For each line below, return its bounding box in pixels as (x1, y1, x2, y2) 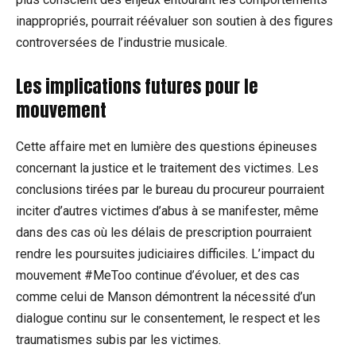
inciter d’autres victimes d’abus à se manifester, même (16, 203, 319, 219)
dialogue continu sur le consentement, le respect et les (16, 311, 320, 327)
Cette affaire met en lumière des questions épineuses (16, 139, 317, 155)
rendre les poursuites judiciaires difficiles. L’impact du (16, 246, 315, 262)
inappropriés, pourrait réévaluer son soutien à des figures (16, 14, 333, 29)
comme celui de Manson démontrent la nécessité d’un (16, 289, 315, 305)
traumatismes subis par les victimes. (16, 332, 221, 348)
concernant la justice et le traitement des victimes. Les (16, 161, 319, 176)
